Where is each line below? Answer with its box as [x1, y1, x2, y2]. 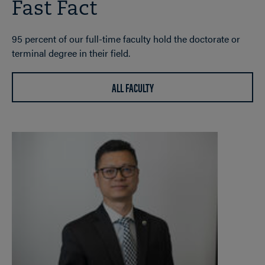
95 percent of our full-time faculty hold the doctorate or [12, 32, 240, 46]
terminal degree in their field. [12, 46, 130, 60]
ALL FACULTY [111, 79, 154, 96]
